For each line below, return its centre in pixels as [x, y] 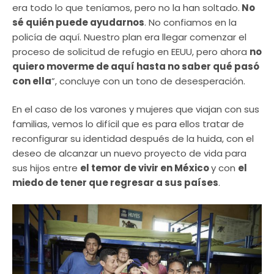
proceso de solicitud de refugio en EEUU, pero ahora [131, 51]
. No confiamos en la [191, 22]
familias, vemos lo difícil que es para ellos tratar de [128, 124]
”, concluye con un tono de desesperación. [148, 81]
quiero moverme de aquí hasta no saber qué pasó [136, 66]
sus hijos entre [46, 168]
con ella [32, 81]
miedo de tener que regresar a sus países [115, 183]
